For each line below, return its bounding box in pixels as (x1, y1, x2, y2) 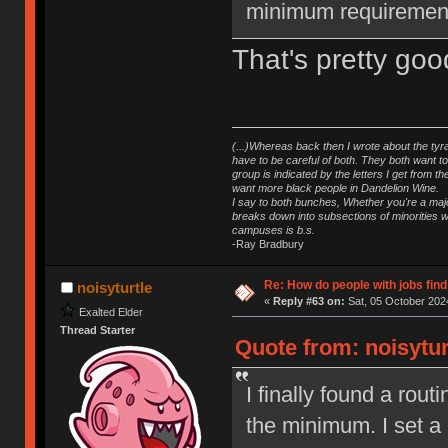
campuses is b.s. (231, 223, 315, 236)
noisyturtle (76, 278, 152, 296)
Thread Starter (60, 323, 136, 336)
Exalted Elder (79, 305, 144, 318)
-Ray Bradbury (231, 237, 304, 250)
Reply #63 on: (272, 294, 345, 307)
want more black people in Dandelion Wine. (231, 181, 439, 194)
